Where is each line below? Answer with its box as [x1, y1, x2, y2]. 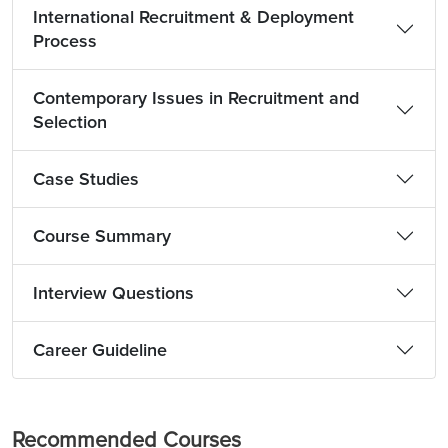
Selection [33, 111, 107, 133]
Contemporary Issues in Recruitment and [33, 87, 359, 109]
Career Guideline [33, 339, 167, 361]
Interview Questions [33, 282, 194, 304]
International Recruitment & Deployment [33, 6, 354, 28]
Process [33, 30, 97, 52]
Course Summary [33, 225, 171, 247]
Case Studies [33, 168, 139, 190]
